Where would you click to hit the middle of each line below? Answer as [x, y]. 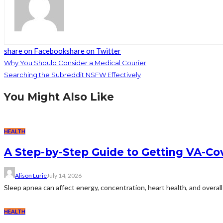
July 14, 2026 [64, 176]
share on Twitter [94, 51]
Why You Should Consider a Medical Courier [75, 63]
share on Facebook [35, 51]
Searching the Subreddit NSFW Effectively [72, 75]
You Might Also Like [59, 97]
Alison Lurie [31, 176]
